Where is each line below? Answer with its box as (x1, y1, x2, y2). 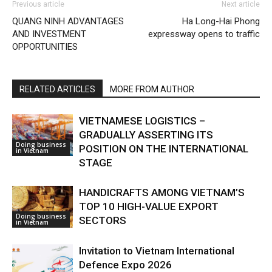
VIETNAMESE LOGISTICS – (79, 115, 205, 127)
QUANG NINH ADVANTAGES (12, 16, 124, 27)
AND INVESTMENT (12, 29, 86, 40)
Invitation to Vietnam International (79, 245, 234, 257)
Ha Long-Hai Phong (182, 16, 260, 27)
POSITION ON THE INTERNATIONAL (79, 143, 248, 155)
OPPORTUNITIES (12, 41, 78, 53)
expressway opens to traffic (148, 29, 260, 40)
